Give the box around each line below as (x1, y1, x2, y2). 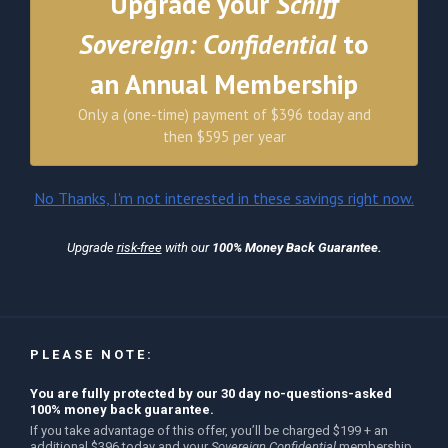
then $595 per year (162, 127, 286, 147)
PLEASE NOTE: (30, 347, 154, 363)
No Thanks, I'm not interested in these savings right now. (34, 188, 414, 209)
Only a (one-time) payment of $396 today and (77, 105, 371, 125)
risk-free (116, 240, 162, 256)
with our (161, 240, 212, 256)
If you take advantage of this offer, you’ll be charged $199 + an (30, 423, 388, 439)
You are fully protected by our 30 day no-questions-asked (30, 386, 392, 402)
